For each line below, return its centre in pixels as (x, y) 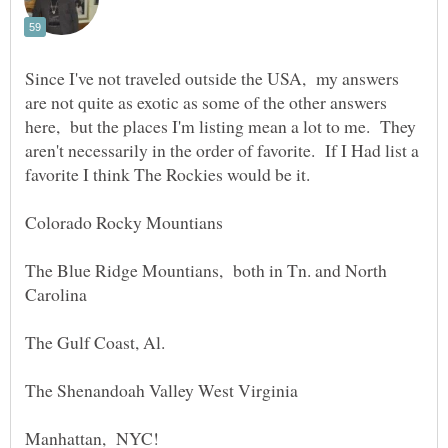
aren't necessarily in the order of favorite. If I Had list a (222, 149)
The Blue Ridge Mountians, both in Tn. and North (206, 269)
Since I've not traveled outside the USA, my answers (212, 77)
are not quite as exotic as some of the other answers (206, 101)
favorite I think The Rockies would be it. (170, 173)
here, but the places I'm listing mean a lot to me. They (220, 125)
